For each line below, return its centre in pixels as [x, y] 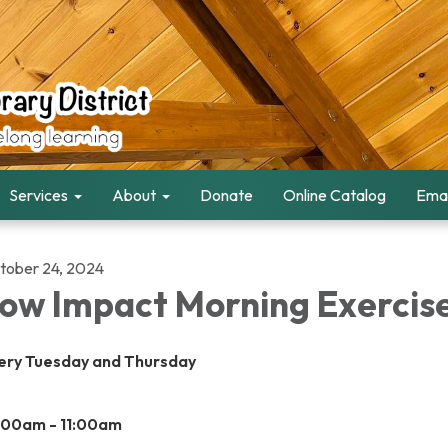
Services [38, 195]
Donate [226, 195]
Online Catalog [334, 195]
